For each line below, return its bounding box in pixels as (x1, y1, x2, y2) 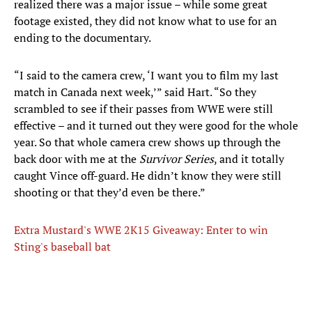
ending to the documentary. (14, 30, 151, 46)
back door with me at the (14, 151, 139, 167)
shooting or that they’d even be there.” (14, 185, 205, 201)
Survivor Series (139, 151, 214, 167)
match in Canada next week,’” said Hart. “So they (14, 84, 256, 100)
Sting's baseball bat (14, 239, 111, 255)
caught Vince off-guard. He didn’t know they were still (14, 168, 281, 184)
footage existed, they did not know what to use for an (14, 13, 277, 29)
